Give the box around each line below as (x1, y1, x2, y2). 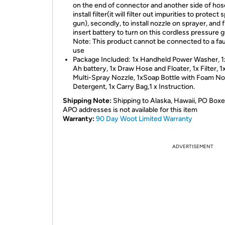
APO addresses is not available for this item (63, 105, 197, 114)
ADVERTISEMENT (172, 143, 213, 150)
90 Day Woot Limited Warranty (96, 115, 192, 123)
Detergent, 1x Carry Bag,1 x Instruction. (73, 82, 195, 91)
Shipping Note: (63, 96, 111, 105)
